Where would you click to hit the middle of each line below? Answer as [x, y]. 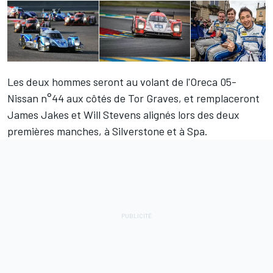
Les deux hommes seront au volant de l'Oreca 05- [122, 82]
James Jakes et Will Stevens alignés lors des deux [123, 115]
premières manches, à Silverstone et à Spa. [108, 131]
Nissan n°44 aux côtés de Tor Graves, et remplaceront [133, 98]
